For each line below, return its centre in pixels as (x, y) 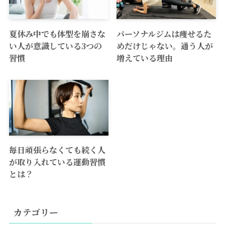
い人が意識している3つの (55, 45)
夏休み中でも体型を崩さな (57, 33)
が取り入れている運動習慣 (57, 162)
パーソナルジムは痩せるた (164, 33)
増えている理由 (145, 58)
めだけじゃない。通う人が (165, 45)
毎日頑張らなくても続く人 (57, 150)
